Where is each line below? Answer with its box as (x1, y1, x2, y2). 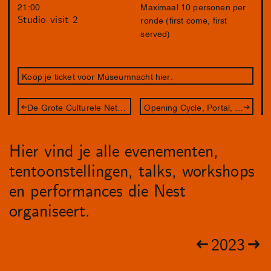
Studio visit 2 (18, 13, 78, 27)
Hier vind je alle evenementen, (8, 141, 219, 163)
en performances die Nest (8, 181, 186, 203)
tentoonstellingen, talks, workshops (8, 161, 255, 183)
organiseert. (8, 201, 90, 223)
